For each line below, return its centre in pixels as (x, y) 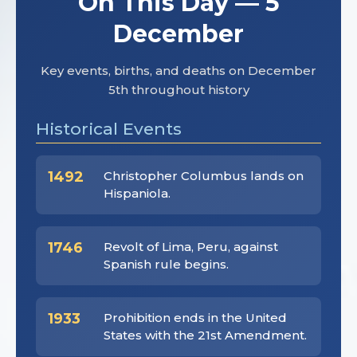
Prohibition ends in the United (195, 318)
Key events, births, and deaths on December (178, 71)
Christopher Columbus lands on (204, 176)
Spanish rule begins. (166, 265)
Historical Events (109, 129)
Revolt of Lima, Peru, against (191, 247)
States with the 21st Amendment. (205, 335)
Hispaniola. (137, 194)
